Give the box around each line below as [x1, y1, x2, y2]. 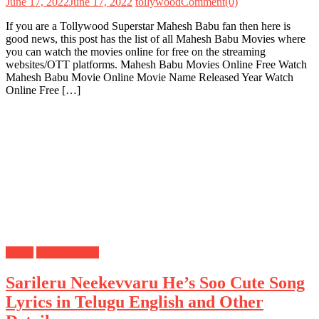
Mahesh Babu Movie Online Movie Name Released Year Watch [6, 70, 293, 83]
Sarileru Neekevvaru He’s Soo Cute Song [6, 273, 305, 292]
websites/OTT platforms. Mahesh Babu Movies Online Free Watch [6, 58, 307, 70]
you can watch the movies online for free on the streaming [6, 45, 266, 58]
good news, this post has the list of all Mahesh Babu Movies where [6, 32, 305, 45]
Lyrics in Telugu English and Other [6, 292, 263, 311]
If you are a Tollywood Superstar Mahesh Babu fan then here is [6, 19, 291, 32]
